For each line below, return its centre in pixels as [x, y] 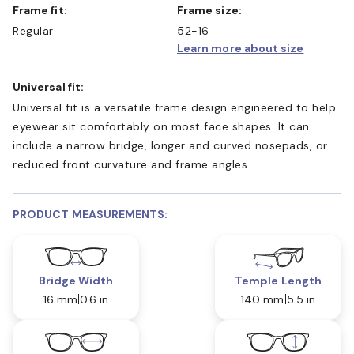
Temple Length [278, 280]
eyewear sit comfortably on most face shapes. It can [161, 126]
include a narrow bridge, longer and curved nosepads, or [170, 145]
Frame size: [213, 10]
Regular [33, 30]
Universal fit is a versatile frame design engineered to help [174, 107]
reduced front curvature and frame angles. [132, 164]
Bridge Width [76, 280]
